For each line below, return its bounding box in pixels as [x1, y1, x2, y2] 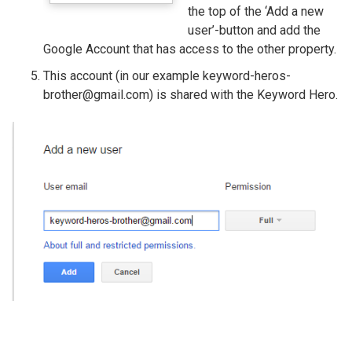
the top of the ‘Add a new [188, 4, 324, 20]
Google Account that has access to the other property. [43, 42, 336, 57]
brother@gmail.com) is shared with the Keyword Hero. [43, 87, 338, 103]
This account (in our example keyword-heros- [43, 68, 291, 84]
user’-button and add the [188, 23, 321, 38]
